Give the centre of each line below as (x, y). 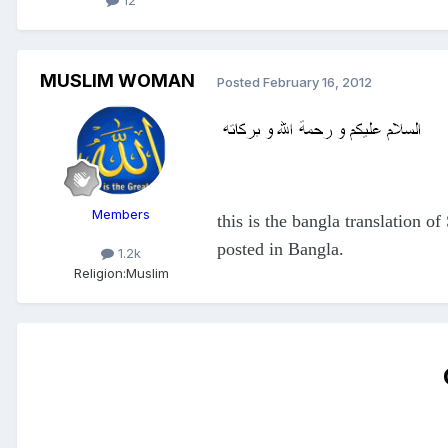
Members (121, 214)
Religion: (99, 272)
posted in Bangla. (280, 248)
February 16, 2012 (317, 81)
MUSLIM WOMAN (117, 81)
